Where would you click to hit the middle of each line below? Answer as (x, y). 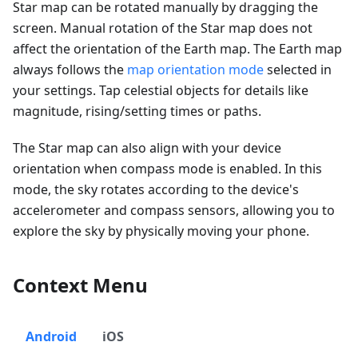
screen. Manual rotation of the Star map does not (163, 28)
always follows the (70, 70)
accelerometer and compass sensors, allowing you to (174, 211)
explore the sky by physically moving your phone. (161, 231)
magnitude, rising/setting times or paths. (137, 111)
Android (51, 337)
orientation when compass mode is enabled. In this (167, 169)
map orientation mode (195, 70)
